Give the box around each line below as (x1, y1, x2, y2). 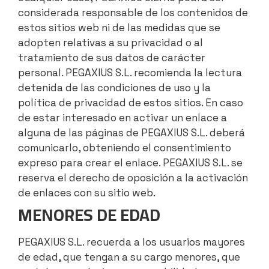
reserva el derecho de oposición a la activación (18, 171, 248, 185)
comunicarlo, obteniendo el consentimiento (18, 141, 231, 155)
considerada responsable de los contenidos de (18, 6, 248, 20)
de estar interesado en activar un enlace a (18, 111, 227, 125)
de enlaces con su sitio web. (18, 186, 160, 200)
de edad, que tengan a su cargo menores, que (18, 250, 240, 264)
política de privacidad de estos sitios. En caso (18, 96, 243, 110)
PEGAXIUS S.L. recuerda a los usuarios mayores (18, 235, 245, 249)
